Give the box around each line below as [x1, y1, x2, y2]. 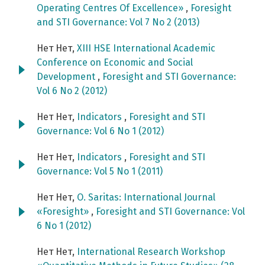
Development [37, 71, 98, 83]
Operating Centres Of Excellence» [37, 2, 186, 14]
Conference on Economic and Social [37, 57, 193, 69]
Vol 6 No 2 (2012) [37, 85, 107, 97]
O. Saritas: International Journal [77, 192, 215, 203]
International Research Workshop [77, 246, 225, 258]
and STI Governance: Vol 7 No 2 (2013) [37, 17, 199, 28]
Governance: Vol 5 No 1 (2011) [37, 166, 163, 177]
